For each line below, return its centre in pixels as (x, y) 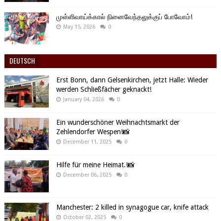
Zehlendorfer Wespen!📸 (93, 132)
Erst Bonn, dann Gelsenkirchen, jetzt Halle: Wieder (132, 80)
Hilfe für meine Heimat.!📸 (95, 165)
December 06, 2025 (87, 175)
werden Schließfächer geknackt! (104, 89)
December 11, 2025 (87, 142)
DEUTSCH (22, 60)
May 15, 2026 (79, 27)
